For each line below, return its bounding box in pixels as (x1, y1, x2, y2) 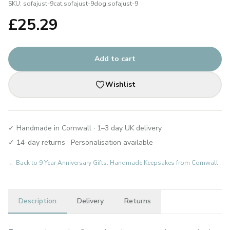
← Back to (8, 159, 39, 167)
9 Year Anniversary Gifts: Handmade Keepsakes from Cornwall (39, 159, 218, 167)
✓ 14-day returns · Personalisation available (8, 138, 153, 147)
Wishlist (105, 80, 136, 89)
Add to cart (94, 54, 136, 64)
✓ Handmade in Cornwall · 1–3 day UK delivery (8, 123, 162, 133)
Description (18, 196, 56, 206)
